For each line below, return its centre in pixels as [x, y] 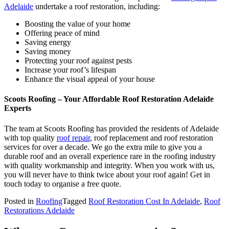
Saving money [48, 52]
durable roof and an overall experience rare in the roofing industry [110, 156]
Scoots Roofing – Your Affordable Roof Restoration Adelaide [109, 99]
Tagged [75, 201]
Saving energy [49, 42]
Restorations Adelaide [39, 210]
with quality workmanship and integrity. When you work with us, [109, 165]
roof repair [73, 138]
